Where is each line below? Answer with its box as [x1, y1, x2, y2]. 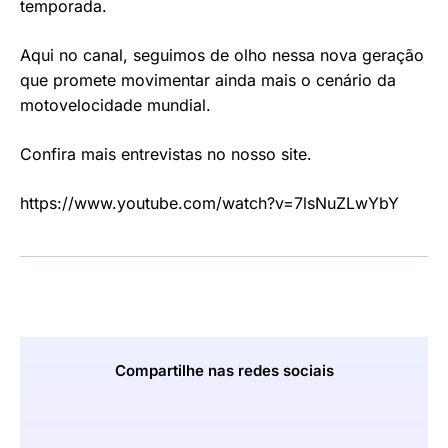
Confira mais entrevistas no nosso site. [20, 144, 312, 165]
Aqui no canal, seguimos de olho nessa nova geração [20, 45, 424, 66]
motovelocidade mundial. [20, 95, 211, 116]
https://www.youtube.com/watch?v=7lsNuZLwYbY [20, 193, 399, 214]
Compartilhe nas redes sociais [114, 361, 334, 381]
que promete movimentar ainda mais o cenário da [20, 70, 396, 91]
